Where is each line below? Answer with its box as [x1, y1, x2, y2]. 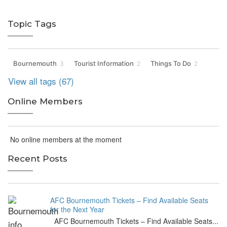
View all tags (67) [8, 74, 74, 88]
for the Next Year [50, 204, 105, 215]
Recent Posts [8, 154, 67, 164]
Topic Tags [8, 19, 56, 29]
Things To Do [150, 59, 191, 68]
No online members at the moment [8, 134, 122, 145]
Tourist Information [74, 59, 134, 68]
